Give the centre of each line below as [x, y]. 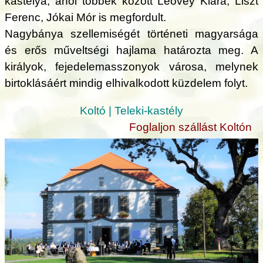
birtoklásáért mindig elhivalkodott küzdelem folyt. [126, 83]
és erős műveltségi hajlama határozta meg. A [131, 50]
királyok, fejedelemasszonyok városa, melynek [131, 66]
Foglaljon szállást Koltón [190, 127]
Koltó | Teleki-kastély [131, 110]
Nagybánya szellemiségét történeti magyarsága [131, 33]
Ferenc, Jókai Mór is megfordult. [85, 17]
